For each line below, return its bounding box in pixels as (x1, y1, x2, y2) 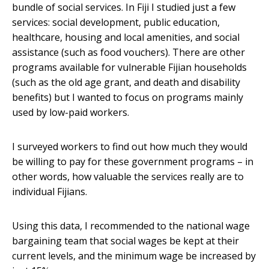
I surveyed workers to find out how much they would (12, 140, 247, 154)
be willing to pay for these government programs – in (12, 155, 253, 169)
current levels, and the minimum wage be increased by (12, 249, 256, 263)
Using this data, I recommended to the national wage (12, 219, 250, 233)
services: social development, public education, (12, 16, 220, 29)
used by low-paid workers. (12, 106, 129, 119)
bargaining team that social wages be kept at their (12, 234, 239, 248)
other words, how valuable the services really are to (12, 170, 244, 184)
